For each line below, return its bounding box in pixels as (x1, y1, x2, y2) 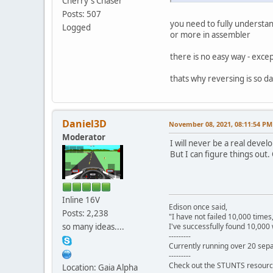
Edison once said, (169, 201, 227, 212)
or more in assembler (170, 29, 250, 40)
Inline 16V (62, 194, 100, 205)
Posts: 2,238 (62, 207, 108, 219)
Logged (62, 21, 91, 33)
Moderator (62, 131, 105, 143)
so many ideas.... (62, 221, 124, 232)
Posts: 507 (62, 8, 101, 19)
